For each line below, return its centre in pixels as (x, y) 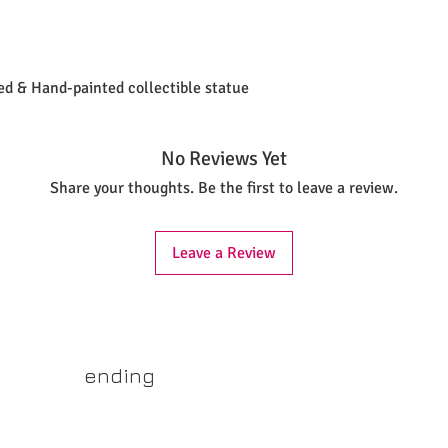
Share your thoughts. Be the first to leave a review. (224, 187)
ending (119, 375)
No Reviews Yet (224, 158)
